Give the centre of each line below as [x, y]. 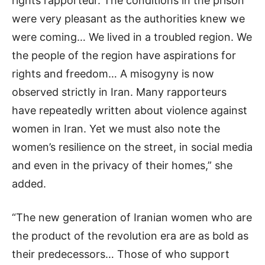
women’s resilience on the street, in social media [132, 147]
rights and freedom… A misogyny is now [113, 74]
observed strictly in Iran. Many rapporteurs [119, 92]
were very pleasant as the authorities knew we [128, 19]
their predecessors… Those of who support [121, 254]
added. [29, 184]
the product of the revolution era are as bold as [130, 236]
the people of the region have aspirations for [124, 56]
